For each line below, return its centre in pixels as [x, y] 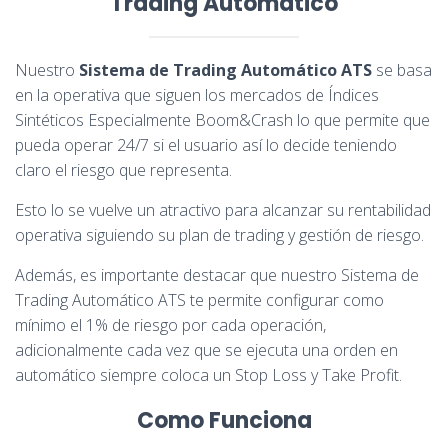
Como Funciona [224, 421]
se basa [402, 70]
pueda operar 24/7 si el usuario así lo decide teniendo [206, 145]
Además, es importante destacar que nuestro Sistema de [217, 275]
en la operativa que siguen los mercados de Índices [197, 95]
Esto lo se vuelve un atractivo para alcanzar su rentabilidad [223, 210]
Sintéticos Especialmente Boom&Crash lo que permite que [222, 120]
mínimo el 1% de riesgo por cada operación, [170, 325]
